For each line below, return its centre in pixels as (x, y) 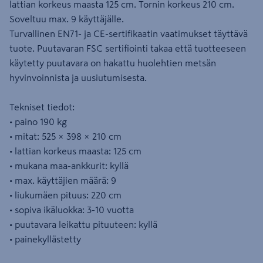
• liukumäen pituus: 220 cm (65, 195)
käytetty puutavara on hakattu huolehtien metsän (113, 63)
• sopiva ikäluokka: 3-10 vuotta (72, 210)
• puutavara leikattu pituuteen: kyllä (83, 224)
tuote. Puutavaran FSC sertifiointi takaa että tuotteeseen (128, 48)
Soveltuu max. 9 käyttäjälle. (67, 19)
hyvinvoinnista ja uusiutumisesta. (78, 77)
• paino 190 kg (38, 122)
